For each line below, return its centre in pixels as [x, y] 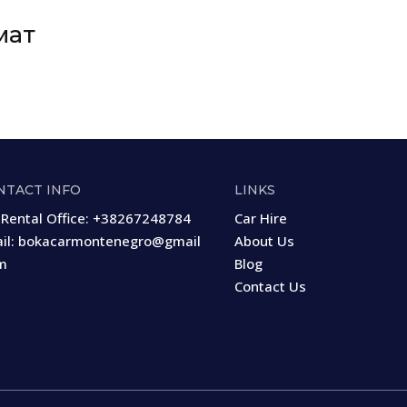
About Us [265, 240]
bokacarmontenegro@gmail [109, 240]
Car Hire [261, 218]
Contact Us [271, 286]
